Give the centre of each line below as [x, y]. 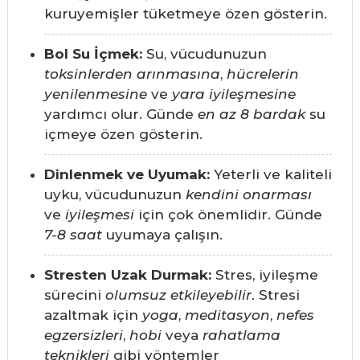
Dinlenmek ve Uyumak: [127, 175]
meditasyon [227, 315]
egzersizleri [83, 335]
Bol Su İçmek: [93, 54]
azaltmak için [93, 315]
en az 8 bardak [251, 115]
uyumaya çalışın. [162, 235]
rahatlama [241, 335]
